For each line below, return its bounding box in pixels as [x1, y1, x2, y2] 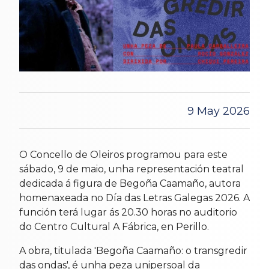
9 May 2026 [187, 104, 250, 118]
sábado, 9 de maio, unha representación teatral [19, 163, 244, 175]
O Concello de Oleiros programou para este [19, 148, 228, 160]
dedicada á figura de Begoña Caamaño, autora [19, 177, 241, 189]
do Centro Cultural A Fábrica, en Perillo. [19, 220, 209, 232]
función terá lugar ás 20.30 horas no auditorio [19, 206, 237, 218]
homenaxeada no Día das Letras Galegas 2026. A [19, 192, 250, 204]
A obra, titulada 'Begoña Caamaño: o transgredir [19, 244, 247, 256]
